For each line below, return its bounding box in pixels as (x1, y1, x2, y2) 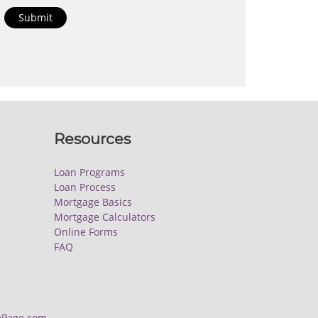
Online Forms (54, 224, 118, 238)
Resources (54, 130, 131, 148)
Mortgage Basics (54, 194, 132, 209)
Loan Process (54, 180, 116, 194)
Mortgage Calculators (54, 209, 155, 224)
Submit (18, 11, 53, 24)
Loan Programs (54, 165, 125, 179)
